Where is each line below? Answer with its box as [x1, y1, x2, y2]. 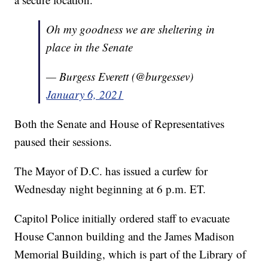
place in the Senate [46, 39, 133, 54]
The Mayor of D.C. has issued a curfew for [14, 163, 208, 178]
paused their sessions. [14, 133, 112, 149]
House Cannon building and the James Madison [14, 228, 235, 243]
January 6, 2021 [46, 86, 124, 102]
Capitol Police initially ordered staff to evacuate [14, 210, 230, 226]
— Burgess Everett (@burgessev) [46, 68, 194, 84]
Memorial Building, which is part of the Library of [14, 246, 246, 261]
